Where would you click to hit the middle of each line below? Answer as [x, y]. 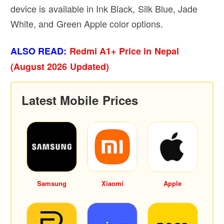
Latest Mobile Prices [80, 100]
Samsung [52, 183]
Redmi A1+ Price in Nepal [124, 51]
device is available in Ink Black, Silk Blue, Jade [104, 8]
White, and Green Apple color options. [87, 23]
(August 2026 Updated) [60, 66]
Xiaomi [112, 183]
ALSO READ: [40, 51]
